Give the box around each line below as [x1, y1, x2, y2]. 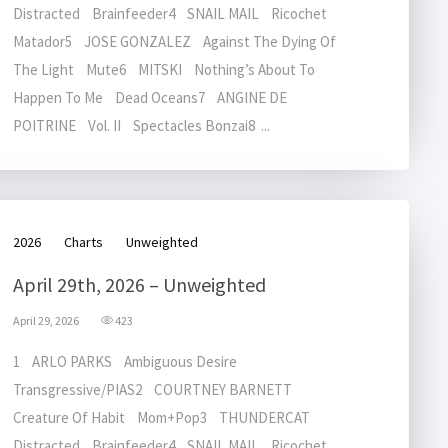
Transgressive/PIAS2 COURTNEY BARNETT [13, 380, 301, 399]
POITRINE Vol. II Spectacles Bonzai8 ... [13, 116, 270, 135]
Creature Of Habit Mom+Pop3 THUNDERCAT [13, 408, 319, 427]
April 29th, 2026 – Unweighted [13, 272, 266, 297]
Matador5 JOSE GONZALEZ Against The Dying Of [13, 32, 336, 51]
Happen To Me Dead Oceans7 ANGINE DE [13, 88, 287, 107]
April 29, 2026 [13, 313, 79, 328]
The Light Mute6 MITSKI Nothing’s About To [13, 60, 315, 79]
